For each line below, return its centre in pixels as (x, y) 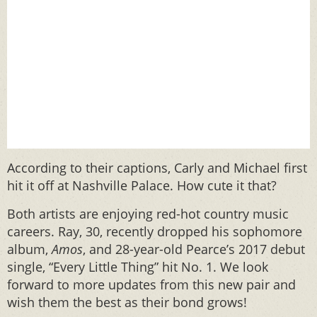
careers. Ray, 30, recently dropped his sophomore (155, 231)
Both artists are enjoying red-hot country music (148, 214)
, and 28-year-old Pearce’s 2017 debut (194, 249)
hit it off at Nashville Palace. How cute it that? (142, 185)
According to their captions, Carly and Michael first (157, 168)
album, (29, 249)
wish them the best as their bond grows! (127, 302)
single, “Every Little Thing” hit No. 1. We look (138, 267)
